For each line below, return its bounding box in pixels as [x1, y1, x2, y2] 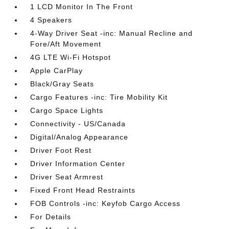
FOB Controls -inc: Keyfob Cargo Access [30, 199, 181, 208]
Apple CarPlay [30, 66, 83, 75]
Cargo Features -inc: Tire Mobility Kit [30, 93, 168, 101]
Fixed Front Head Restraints [30, 186, 136, 194]
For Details [30, 213, 72, 221]
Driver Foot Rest [30, 146, 92, 154]
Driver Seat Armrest [30, 173, 104, 181]
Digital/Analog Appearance [30, 133, 129, 141]
